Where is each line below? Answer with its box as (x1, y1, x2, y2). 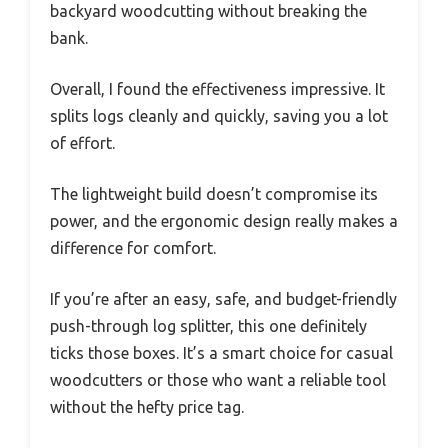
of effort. (50, 133, 115, 152)
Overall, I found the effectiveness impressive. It (50, 79, 385, 98)
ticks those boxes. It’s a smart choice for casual (50, 343, 393, 362)
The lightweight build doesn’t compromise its (50, 184, 378, 203)
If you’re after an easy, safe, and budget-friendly (50, 289, 397, 308)
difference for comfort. (50, 238, 216, 257)
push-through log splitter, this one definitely (50, 316, 367, 335)
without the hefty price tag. (50, 397, 244, 416)
